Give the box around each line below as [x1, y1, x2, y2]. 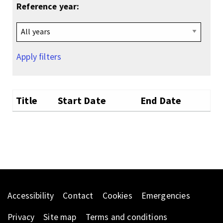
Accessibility [7, 190, 54, 202]
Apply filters [16, 51, 62, 63]
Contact [63, 190, 94, 202]
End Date [140, 94, 182, 107]
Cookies [102, 190, 132, 202]
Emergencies [141, 190, 190, 202]
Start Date [58, 94, 106, 107]
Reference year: [16, 1, 80, 12]
